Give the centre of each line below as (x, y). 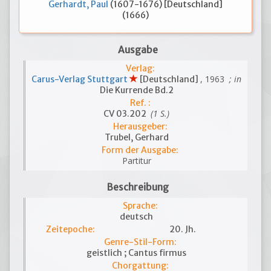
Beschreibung (138, 187)
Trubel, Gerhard (136, 137)
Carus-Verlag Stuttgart (80, 79)
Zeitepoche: (71, 229)
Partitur (136, 161)
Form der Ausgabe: (140, 150)
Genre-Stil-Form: (140, 242)
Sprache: (140, 206)
